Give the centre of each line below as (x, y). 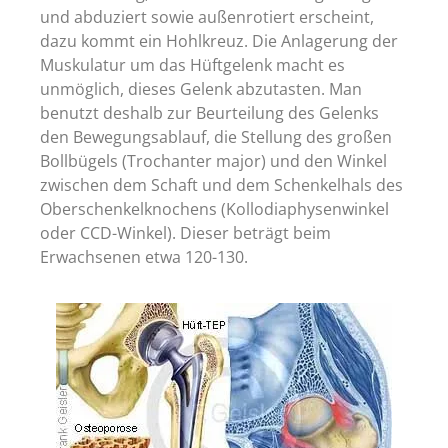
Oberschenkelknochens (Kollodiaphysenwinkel (214, 208)
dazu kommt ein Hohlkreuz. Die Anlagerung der (219, 40)
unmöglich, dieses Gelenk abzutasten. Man (201, 88)
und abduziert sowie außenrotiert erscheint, (207, 16)
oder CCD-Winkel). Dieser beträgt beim (185, 232)
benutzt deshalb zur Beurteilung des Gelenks (209, 112)
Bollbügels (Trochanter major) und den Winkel (213, 160)
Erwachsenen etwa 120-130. (144, 256)
